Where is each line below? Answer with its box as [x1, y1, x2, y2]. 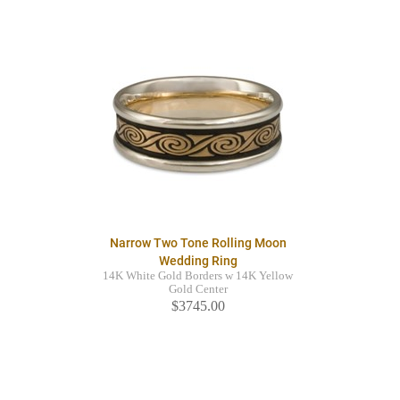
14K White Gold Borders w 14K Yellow [103, 270, 293, 283]
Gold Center [168, 283, 228, 296]
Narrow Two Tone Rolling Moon [109, 236, 287, 251]
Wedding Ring [158, 254, 237, 269]
